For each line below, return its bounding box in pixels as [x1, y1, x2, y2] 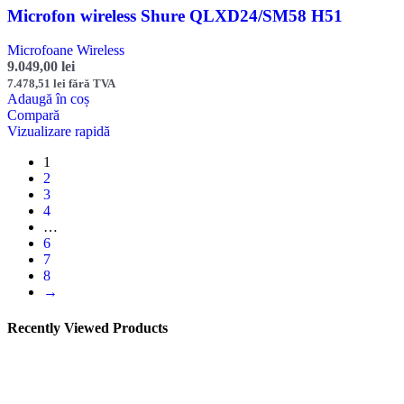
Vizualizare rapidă [7, 124, 110, 140]
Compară [7, 107, 60, 124]
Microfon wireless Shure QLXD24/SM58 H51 [7, 5, 343, 25]
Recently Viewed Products [7, 319, 168, 335]
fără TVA [66, 77, 115, 91]
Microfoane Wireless [7, 42, 124, 59]
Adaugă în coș [7, 91, 89, 107]
